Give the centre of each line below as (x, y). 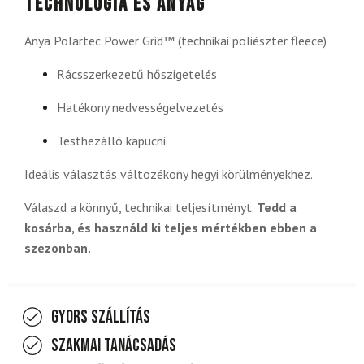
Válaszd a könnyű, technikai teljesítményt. (141, 208)
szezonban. (58, 248)
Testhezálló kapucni (111, 141)
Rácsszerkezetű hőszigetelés (137, 74)
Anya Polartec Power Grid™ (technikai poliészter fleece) (175, 41)
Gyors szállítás (101, 318)
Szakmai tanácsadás (114, 346)
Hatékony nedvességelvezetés (140, 108)
